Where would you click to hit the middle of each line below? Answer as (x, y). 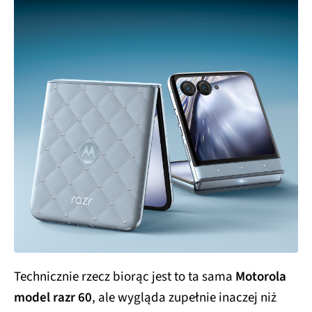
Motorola (261, 277)
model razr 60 (53, 298)
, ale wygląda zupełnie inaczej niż (184, 298)
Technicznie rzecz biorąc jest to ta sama (125, 277)
